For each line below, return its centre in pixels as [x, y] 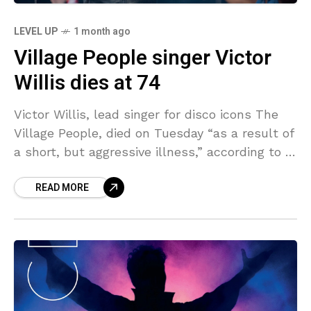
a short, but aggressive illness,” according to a [153, 152]
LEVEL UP [36, 32]
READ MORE [62, 188]
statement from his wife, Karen [109, 171]
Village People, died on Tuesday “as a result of [154, 133]
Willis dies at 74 [87, 84]
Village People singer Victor [143, 59]
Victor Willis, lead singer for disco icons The [146, 115]
